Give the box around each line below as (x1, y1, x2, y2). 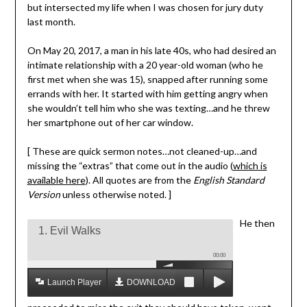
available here (27, 174, 86, 186)
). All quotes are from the (85, 174, 193, 186)
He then (239, 217, 275, 230)
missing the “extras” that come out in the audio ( (27, 160, 233, 172)
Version (27, 188, 60, 201)
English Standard (193, 174, 265, 186)
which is (232, 160, 267, 172)
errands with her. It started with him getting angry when (27, 88, 268, 100)
